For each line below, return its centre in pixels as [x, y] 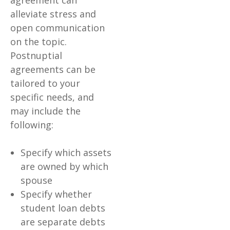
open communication [57, 28]
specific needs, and [52, 97]
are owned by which [64, 167]
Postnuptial [36, 56]
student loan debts [63, 208]
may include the [45, 111]
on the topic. [39, 42]
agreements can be [53, 70]
